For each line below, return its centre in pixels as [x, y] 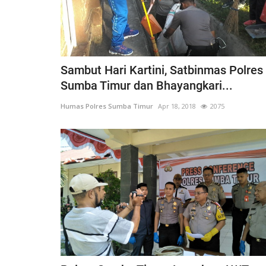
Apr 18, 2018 [177, 106]
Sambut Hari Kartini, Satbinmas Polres [162, 70]
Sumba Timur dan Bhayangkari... [147, 86]
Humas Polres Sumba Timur [107, 106]
